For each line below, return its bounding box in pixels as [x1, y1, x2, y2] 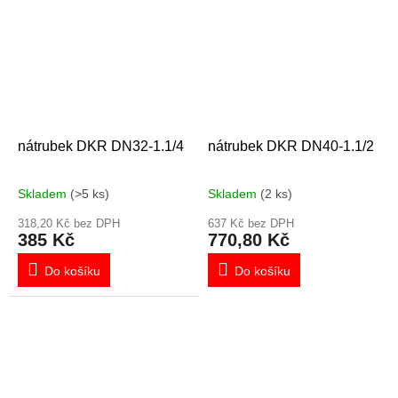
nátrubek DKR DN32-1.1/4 [18, 138, 184, 154]
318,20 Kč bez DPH [18, 216, 120, 230]
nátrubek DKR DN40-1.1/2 [208, 138, 374, 154]
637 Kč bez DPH [208, 216, 294, 230]
